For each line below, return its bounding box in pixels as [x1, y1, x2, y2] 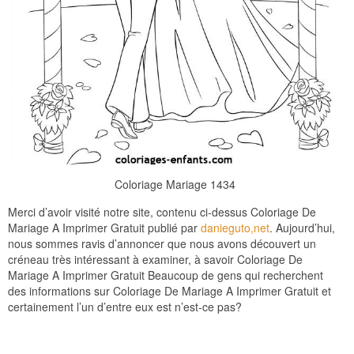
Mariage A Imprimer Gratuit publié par [8, 220, 201, 236]
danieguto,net [201, 220, 269, 236]
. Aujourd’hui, [269, 220, 335, 236]
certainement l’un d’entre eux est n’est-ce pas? [8, 299, 242, 315]
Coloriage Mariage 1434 [115, 176, 235, 193]
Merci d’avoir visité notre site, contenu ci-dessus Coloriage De [8, 204, 316, 220]
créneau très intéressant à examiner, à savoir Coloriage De [8, 251, 303, 268]
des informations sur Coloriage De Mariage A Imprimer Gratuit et [8, 283, 331, 299]
